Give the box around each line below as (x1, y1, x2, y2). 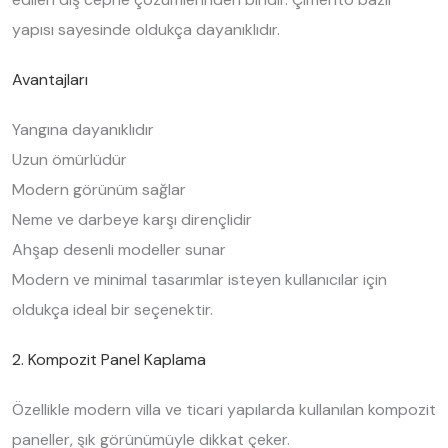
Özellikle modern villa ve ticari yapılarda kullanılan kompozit (12, 399, 436, 420)
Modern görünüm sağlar (12, 179, 186, 200)
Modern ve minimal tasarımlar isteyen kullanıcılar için (12, 269, 387, 290)
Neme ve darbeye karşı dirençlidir (12, 209, 252, 230)
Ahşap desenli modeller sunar (12, 239, 226, 260)
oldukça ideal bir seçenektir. (12, 299, 213, 320)
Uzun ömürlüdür (12, 149, 127, 170)
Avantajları (12, 69, 88, 90)
